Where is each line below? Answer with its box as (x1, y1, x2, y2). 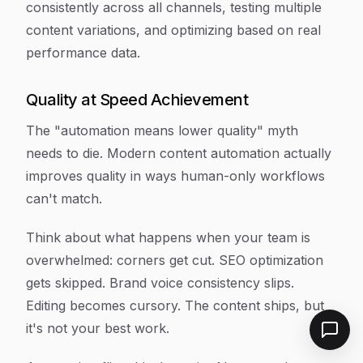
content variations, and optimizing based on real (26, 22, 321, 38)
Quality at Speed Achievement (26, 90, 248, 109)
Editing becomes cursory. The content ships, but (26, 297, 324, 314)
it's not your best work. (26, 320, 169, 336)
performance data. (26, 45, 140, 61)
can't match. (26, 190, 102, 207)
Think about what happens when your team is (26, 229, 310, 246)
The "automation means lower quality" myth (26, 122, 298, 139)
